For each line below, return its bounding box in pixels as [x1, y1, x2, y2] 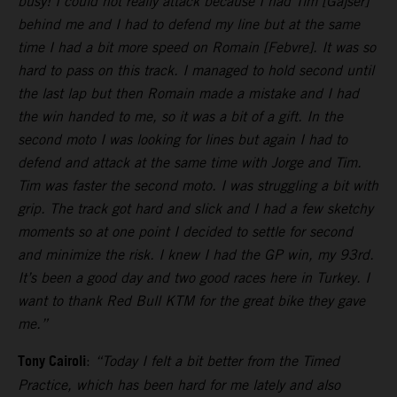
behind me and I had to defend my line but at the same [18, 16, 360, 34]
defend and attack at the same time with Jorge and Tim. [18, 154, 362, 172]
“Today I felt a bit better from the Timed [95, 353, 339, 370]
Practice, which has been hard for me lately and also [18, 377, 340, 394]
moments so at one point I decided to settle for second [18, 223, 353, 241]
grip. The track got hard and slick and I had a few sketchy [18, 200, 373, 218]
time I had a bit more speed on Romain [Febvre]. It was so [18, 39, 376, 57]
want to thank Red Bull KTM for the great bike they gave [18, 292, 365, 310]
